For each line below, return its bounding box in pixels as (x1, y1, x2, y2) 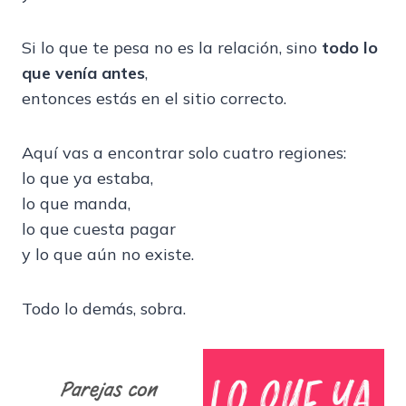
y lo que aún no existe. (22, 244, 194, 266)
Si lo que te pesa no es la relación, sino (22, 37, 322, 59)
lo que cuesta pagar (22, 218, 176, 240)
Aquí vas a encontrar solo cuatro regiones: (22, 142, 346, 164)
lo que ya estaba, (22, 168, 153, 189)
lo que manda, (22, 193, 130, 215)
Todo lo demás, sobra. (22, 298, 186, 320)
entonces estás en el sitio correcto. (22, 88, 286, 110)
